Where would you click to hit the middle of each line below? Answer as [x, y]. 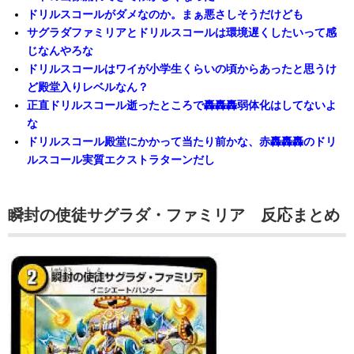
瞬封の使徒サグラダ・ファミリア [126, 215]
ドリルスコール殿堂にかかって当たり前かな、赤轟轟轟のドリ [181, 142]
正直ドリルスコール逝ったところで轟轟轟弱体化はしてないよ [181, 105]
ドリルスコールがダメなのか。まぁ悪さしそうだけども [165, 15]
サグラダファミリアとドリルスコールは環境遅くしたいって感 [181, 33]
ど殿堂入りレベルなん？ [87, 87]
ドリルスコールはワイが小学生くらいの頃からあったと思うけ [181, 69]
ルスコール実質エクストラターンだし [121, 160]
